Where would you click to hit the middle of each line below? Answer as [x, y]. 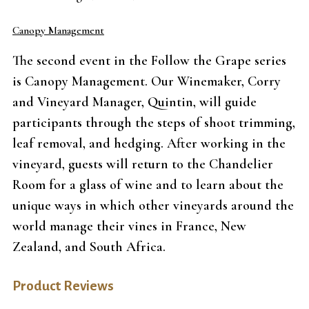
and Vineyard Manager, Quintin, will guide [134, 102]
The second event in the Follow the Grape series [149, 61]
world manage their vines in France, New [129, 227]
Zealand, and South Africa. [91, 247]
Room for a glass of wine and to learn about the [148, 185]
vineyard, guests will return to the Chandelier [143, 165]
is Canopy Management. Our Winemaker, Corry [147, 82]
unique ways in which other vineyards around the [153, 206]
